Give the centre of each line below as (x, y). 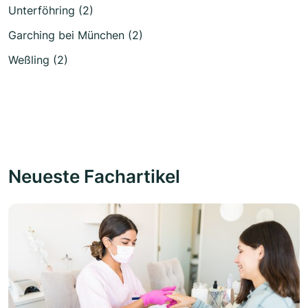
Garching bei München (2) (76, 35)
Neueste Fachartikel (94, 176)
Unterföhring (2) (51, 11)
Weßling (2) (38, 60)
